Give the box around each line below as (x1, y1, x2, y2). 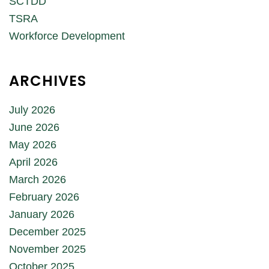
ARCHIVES (9, 70, 86, 91)
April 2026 (9, 156, 58, 168)
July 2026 (9, 103, 55, 116)
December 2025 (9, 225, 86, 238)
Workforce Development (9, 29, 125, 42)
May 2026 (9, 138, 56, 151)
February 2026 (9, 190, 79, 203)
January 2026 (9, 208, 74, 220)
